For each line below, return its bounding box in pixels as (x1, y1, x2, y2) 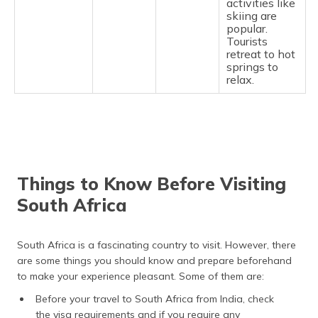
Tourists (226, 33, 268, 48)
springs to (226, 59, 278, 74)
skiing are (226, 8, 277, 23)
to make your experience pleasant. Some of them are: (17, 269, 264, 283)
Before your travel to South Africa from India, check (35, 292, 274, 305)
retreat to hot (226, 46, 295, 61)
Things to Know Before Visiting (17, 172, 286, 194)
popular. (226, 21, 268, 35)
